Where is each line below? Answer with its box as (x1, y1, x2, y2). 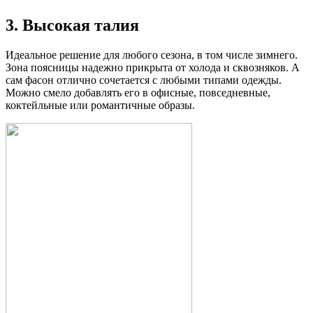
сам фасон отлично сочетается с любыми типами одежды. (6, 73, 282, 86)
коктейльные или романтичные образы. (6, 99, 195, 111)
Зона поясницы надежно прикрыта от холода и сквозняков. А (6, 61, 300, 73)
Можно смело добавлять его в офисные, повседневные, (6, 86, 270, 99)
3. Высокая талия (6, 16, 139, 35)
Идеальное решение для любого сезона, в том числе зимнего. (6, 48, 298, 61)
